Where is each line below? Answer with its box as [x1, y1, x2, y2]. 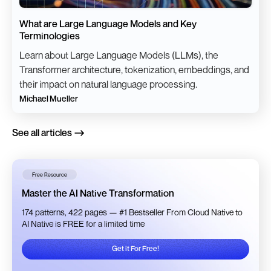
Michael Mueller [19, 93, 78, 104]
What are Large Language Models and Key [19, 18, 197, 30]
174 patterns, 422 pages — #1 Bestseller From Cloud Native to [22, 207, 243, 218]
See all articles [12, 126, 72, 139]
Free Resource [32, 171, 67, 178]
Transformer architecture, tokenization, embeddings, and [19, 64, 249, 76]
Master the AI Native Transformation [22, 187, 174, 200]
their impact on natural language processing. [19, 78, 197, 91]
